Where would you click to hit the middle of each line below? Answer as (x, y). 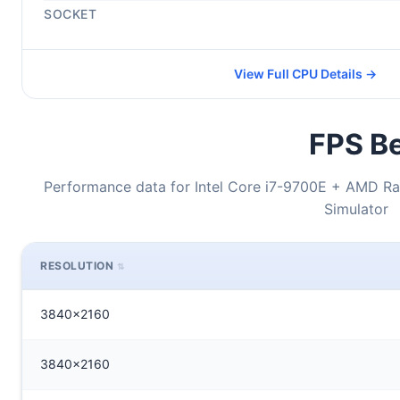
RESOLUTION (77, 266)
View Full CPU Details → (305, 74)
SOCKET (70, 14)
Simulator (356, 209)
